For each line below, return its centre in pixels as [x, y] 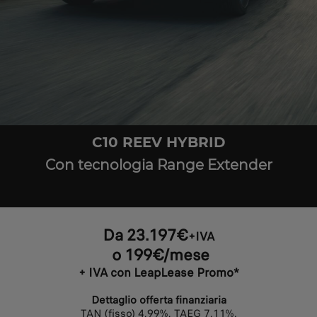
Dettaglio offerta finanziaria [158, 300]
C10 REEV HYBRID [158, 142]
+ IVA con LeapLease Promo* [158, 272]
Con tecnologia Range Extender [158, 165]
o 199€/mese [158, 255]
